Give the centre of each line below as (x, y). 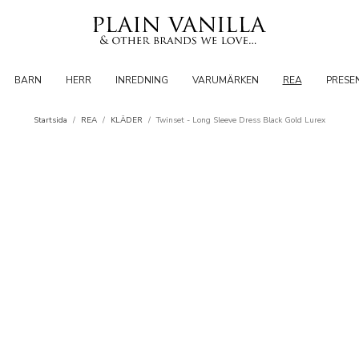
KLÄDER (127, 120)
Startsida (50, 120)
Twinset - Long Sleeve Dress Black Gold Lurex (241, 120)
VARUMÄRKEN (225, 80)
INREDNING (141, 80)
